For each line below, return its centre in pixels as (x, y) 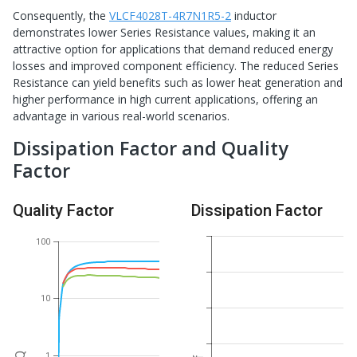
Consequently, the (61, 16)
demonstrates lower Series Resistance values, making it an (164, 33)
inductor (254, 16)
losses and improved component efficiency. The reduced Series (176, 66)
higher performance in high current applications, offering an (165, 100)
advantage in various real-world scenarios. (121, 116)
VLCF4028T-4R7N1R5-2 (170, 16)
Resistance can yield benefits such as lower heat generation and (178, 83)
